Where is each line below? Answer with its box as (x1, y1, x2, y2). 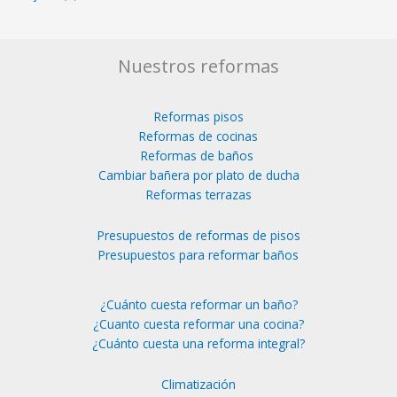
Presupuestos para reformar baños (98, 246, 299, 264)
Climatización (161, 376, 236, 393)
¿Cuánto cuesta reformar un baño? (99, 296, 298, 314)
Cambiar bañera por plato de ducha (97, 167, 300, 184)
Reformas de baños (140, 147, 253, 165)
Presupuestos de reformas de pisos (97, 227, 300, 245)
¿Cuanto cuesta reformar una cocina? (93, 315, 304, 333)
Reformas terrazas (145, 186, 252, 204)
